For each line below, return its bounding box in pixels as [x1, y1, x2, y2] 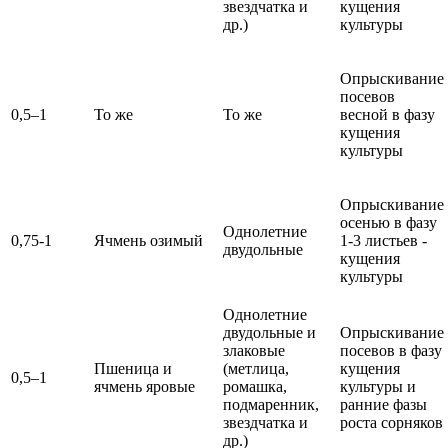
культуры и [340, 378, 416, 396]
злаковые [223, 342, 285, 360]
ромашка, [223, 378, 287, 396]
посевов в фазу [340, 342, 442, 360]
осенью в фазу [340, 214, 437, 232]
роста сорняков [340, 414, 443, 432]
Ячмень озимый [94, 232, 203, 250]
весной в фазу [340, 106, 435, 124]
